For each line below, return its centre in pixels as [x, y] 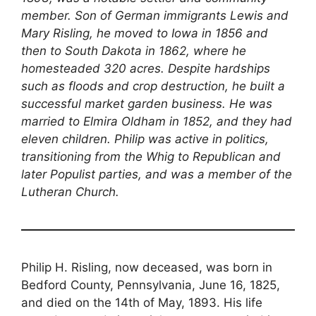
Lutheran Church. [70, 192]
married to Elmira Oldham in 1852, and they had [157, 122]
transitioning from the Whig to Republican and [151, 157]
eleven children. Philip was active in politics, [145, 139]
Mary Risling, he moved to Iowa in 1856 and [145, 34]
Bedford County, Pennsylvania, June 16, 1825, [151, 285]
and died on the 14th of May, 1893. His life [142, 303]
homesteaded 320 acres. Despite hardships [146, 69]
